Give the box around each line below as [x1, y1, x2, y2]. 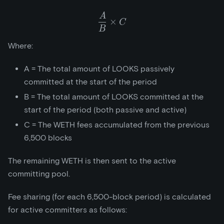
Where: [8, 40, 33, 50]
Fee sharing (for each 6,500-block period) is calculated [8, 191, 211, 201]
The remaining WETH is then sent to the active [8, 155, 176, 165]
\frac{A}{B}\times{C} [112, 11, 209, 23]
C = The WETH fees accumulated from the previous [24, 119, 209, 129]
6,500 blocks [24, 132, 72, 142]
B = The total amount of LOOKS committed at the [24, 91, 203, 101]
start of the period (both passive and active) [24, 104, 186, 114]
